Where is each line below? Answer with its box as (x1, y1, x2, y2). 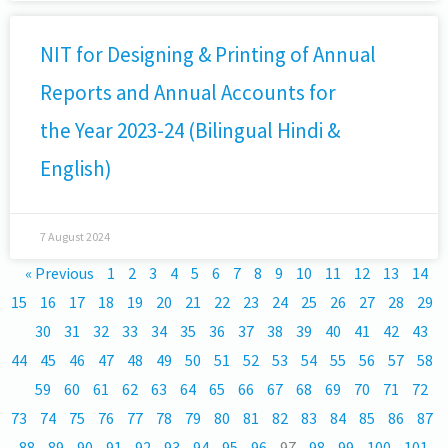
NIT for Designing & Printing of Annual (40, 41, 376, 68)
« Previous (25, 263, 94, 283)
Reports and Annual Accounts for (40, 79, 336, 106)
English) (40, 155, 116, 182)
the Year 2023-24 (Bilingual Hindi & (40, 117, 340, 144)
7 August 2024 (40, 229, 110, 244)
